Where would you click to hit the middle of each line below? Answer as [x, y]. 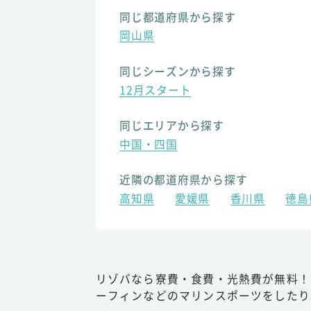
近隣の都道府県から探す [184, 180]
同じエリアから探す [172, 126]
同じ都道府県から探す [178, 17]
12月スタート [155, 90]
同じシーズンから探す [178, 71]
